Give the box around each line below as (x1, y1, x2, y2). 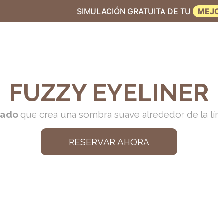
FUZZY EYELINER (9, 78, 209, 108)
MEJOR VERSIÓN (115, 6, 181, 16)
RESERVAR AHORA (69, 136, 149, 147)
